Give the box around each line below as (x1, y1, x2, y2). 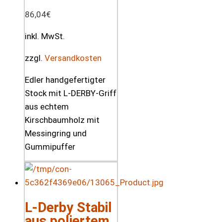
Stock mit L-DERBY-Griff (25, 88, 116, 99)
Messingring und (25, 128, 87, 139)
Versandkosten (45, 53, 102, 63)
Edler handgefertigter (25, 75, 106, 85)
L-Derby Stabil (25, 199, 112, 216)
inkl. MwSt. (25, 31, 65, 42)
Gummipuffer (25, 142, 75, 152)
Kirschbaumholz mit (25, 115, 100, 125)
